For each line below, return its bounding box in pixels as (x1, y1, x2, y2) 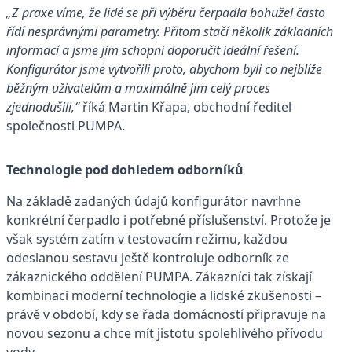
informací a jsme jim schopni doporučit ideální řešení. (6, 41, 299, 59)
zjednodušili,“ (6, 97, 79, 115)
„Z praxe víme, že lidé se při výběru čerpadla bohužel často (6, 3, 325, 21)
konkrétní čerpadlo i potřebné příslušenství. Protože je (6, 211, 331, 229)
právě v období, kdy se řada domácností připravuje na (6, 305, 326, 323)
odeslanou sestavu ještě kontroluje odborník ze (6, 248, 289, 266)
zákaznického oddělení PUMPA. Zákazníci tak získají (6, 267, 312, 285)
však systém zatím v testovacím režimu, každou (6, 229, 288, 247)
